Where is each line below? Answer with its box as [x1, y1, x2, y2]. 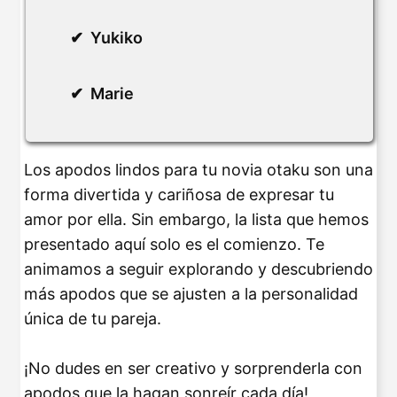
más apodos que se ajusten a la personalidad [24, 284, 358, 303]
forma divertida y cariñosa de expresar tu [24, 184, 334, 204]
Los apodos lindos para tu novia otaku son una [24, 160, 373, 179]
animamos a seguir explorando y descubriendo [24, 259, 373, 278]
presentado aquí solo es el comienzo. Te [24, 234, 324, 253]
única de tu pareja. [24, 308, 161, 328]
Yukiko [90, 27, 143, 47]
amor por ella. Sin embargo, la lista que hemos [24, 209, 369, 229]
